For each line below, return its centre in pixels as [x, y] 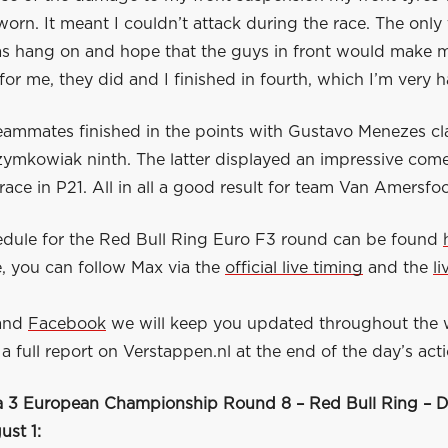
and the [398, 268]
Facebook [67, 324]
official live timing [294, 268]
